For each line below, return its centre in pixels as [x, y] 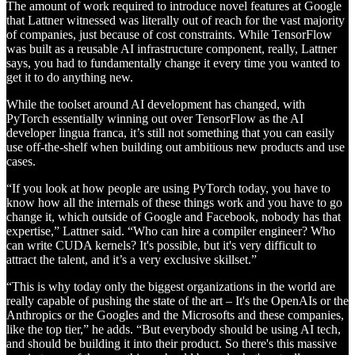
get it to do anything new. [70, 77]
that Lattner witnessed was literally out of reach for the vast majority [176, 20]
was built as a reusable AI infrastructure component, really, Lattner [172, 48]
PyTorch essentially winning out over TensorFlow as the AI [155, 118]
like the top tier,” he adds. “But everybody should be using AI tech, [174, 329]
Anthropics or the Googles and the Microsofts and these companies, [175, 315]
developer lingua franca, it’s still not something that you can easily [170, 132]
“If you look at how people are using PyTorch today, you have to [168, 188]
